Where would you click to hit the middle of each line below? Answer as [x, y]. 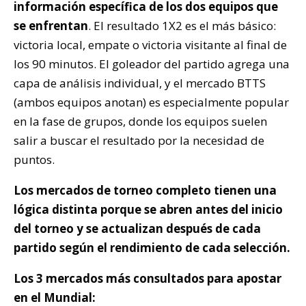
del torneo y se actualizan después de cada [137, 228]
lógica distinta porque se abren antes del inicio [148, 209]
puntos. [34, 159]
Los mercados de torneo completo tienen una [145, 190]
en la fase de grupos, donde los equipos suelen [140, 121]
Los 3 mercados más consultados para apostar [148, 278]
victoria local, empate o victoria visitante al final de [150, 44]
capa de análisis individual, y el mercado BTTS [140, 83]
